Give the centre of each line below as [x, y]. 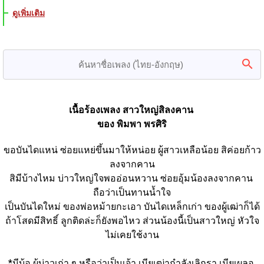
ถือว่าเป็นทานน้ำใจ [132, 192]
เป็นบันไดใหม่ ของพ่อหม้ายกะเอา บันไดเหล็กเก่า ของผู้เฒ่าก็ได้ [132, 206]
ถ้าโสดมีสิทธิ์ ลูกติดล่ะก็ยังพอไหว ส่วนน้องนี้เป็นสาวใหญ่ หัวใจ [132, 220]
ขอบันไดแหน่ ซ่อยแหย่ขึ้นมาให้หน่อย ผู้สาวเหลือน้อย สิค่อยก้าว [132, 150]
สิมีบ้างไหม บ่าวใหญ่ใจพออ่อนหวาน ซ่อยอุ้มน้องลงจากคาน [132, 178]
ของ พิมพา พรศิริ [132, 124]
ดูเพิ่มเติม [29, 13]
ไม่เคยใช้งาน [132, 235]
